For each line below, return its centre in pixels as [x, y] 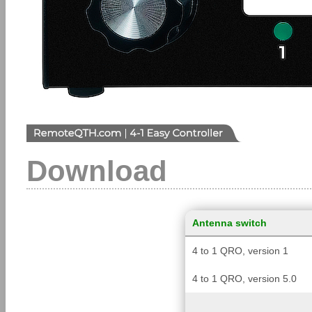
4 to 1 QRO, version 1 [240, 251]
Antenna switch [229, 223]
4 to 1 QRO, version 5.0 [244, 279]
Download [97, 171]
